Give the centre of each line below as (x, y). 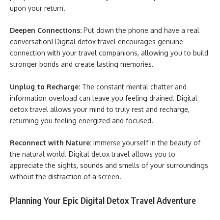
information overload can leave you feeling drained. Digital (104, 98)
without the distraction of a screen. (67, 177)
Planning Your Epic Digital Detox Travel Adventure (103, 200)
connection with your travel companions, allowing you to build (109, 53)
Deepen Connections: (46, 30)
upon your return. (38, 8)
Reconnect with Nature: (51, 143)
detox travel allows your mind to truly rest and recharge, (100, 109)
